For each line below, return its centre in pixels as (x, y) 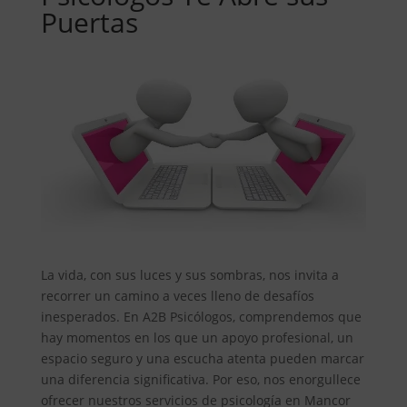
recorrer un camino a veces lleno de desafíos (177, 295)
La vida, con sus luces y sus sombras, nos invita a (189, 274)
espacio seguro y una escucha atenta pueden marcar (202, 358)
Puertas (89, 23)
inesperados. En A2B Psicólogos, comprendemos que (201, 316)
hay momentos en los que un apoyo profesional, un (197, 337)
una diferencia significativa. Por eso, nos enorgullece (200, 379)
